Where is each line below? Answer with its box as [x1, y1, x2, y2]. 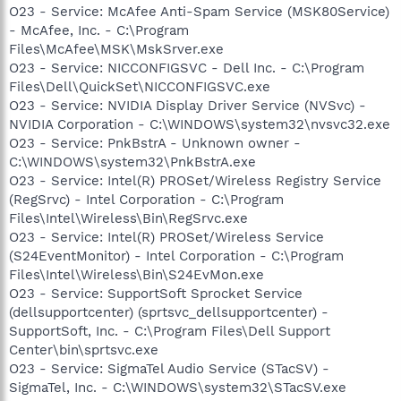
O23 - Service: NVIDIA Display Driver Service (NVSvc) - [9, 97, 366, 114]
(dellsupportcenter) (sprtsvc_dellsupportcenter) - [9, 303, 328, 320]
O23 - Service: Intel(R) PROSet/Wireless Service [9, 228, 324, 245]
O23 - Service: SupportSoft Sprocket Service [9, 285, 303, 302]
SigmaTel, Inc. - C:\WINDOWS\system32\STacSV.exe [9, 379, 346, 396]
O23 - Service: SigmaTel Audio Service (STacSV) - [9, 360, 329, 377]
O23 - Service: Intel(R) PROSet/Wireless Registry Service [9, 172, 381, 189]
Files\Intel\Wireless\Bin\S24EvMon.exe [9, 266, 264, 283]
